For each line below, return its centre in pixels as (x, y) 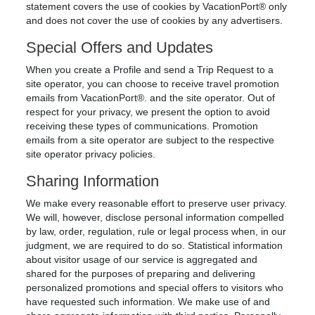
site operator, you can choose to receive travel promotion (153, 84)
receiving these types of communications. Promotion (142, 126)
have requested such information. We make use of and (148, 302)
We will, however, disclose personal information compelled (155, 217)
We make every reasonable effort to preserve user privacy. (157, 203)
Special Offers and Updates (120, 47)
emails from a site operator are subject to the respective (150, 140)
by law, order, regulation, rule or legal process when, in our (156, 231)
